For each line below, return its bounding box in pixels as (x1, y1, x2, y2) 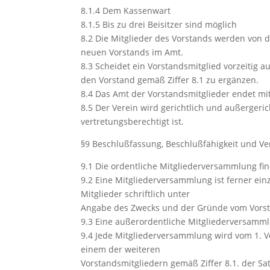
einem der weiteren (81, 243, 161, 255)
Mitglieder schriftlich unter (81, 188, 190, 199)
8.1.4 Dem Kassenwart (81, 5, 171, 16)
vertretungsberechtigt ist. (81, 116, 184, 127)
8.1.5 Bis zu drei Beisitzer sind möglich (81, 19, 237, 30)
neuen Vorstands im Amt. (81, 46, 184, 58)
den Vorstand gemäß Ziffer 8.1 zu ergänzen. (81, 74, 259, 86)
